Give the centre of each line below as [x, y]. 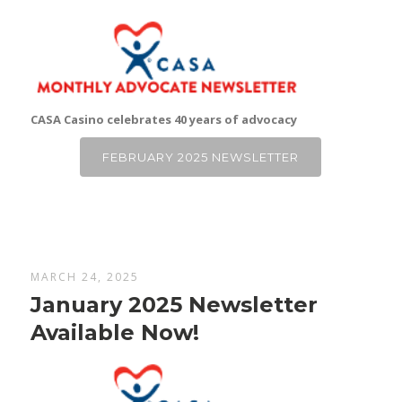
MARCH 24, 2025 [85, 277]
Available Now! [115, 332]
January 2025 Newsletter [175, 305]
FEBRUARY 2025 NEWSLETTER [200, 157]
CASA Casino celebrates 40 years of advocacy [164, 120]
